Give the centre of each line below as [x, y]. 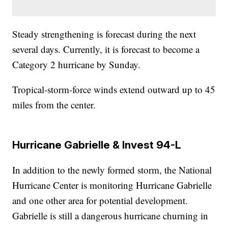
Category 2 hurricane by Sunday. [77, 65]
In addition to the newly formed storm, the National [112, 170]
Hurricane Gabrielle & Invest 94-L [97, 145]
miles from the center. [54, 105]
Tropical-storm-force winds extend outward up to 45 [114, 90]
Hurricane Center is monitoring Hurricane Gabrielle [112, 185]
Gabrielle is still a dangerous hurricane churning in [110, 216]
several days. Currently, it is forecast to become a [106, 49]
